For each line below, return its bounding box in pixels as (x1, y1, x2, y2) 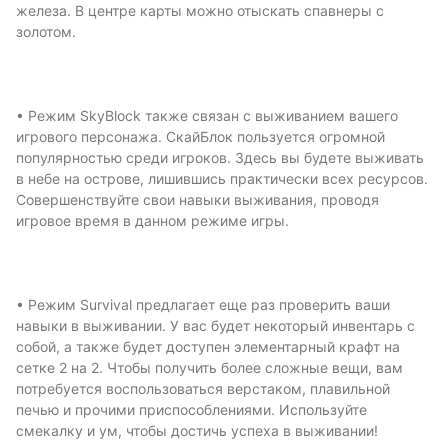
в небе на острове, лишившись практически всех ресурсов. (16, 170, 428, 188)
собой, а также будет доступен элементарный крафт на (16, 338, 400, 356)
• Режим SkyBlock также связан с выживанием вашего (16, 107, 398, 125)
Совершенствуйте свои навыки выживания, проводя (16, 191, 379, 209)
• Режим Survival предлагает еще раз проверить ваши (16, 296, 390, 314)
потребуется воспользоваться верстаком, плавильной (16, 380, 390, 398)
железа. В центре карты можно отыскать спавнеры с (16, 2, 384, 20)
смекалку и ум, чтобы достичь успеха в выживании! (16, 422, 378, 440)
